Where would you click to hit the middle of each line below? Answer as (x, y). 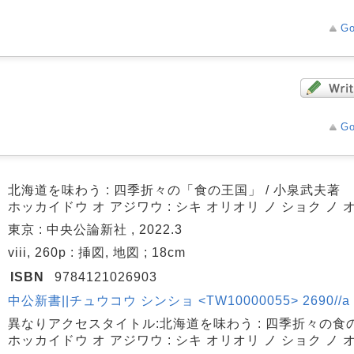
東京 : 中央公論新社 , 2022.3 (95, 230)
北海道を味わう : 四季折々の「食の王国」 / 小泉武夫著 (174, 190)
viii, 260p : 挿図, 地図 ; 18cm (97, 252)
